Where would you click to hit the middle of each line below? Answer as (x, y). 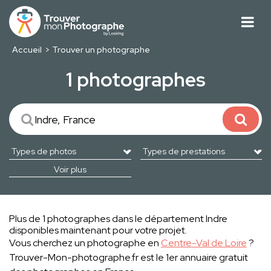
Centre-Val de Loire (204, 243)
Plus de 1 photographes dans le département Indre (118, 219)
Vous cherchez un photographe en (85, 243)
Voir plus (70, 170)
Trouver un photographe (101, 50)
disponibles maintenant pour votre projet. (98, 230)
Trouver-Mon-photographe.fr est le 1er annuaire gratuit (129, 258)
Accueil (27, 50)
